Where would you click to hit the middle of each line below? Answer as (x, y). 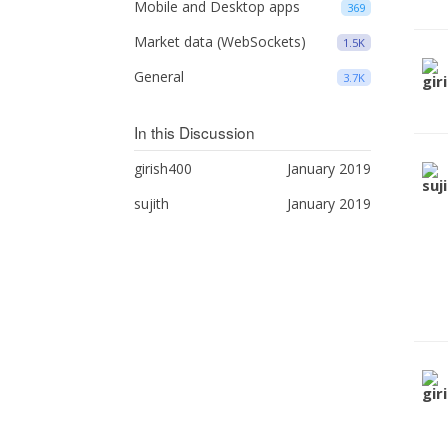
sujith (152, 203)
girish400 (163, 168)
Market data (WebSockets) (220, 41)
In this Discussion (195, 132)
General (159, 76)
